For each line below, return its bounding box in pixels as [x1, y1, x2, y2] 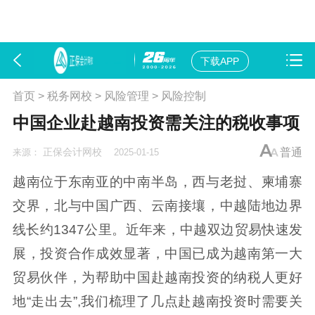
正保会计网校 [42, 146, 102, 158]
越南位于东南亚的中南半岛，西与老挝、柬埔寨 [12, 174, 303, 189]
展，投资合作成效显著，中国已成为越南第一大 [12, 245, 303, 261]
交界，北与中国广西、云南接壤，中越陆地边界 [12, 198, 303, 213]
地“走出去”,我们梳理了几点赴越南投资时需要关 [12, 293, 303, 309]
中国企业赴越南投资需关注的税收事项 [12, 113, 300, 133]
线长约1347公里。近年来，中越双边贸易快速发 [12, 221, 303, 237]
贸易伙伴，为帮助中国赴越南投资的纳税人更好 [12, 269, 303, 285]
